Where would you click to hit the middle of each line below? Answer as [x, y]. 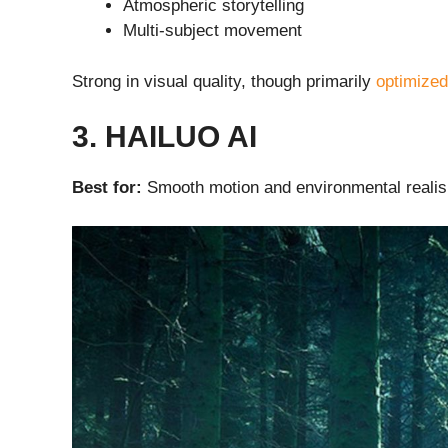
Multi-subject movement [212, 31]
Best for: [107, 188]
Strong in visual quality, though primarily [224, 81]
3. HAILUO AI [164, 137]
